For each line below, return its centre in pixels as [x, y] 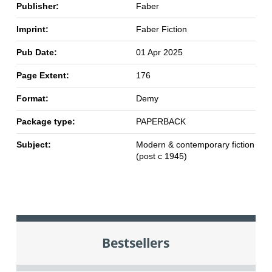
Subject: [33, 144]
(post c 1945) [161, 156]
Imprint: [32, 29]
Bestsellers [136, 243]
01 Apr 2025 [159, 52]
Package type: [46, 121]
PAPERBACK [161, 121]
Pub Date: [36, 52]
